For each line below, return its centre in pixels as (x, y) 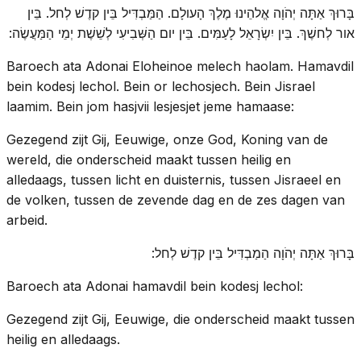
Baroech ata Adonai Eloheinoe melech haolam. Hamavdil (180, 66)
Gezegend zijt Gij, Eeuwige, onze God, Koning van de (167, 139)
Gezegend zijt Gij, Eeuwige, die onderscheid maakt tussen (180, 319)
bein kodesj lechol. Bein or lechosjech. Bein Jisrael (161, 86)
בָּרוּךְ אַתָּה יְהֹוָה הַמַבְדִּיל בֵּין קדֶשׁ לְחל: (253, 253)
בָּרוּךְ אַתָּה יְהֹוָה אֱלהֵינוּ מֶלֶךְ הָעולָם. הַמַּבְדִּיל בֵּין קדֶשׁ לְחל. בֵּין (191, 12)
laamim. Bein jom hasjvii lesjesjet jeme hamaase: (150, 106)
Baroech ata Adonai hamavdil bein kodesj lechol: (155, 286)
